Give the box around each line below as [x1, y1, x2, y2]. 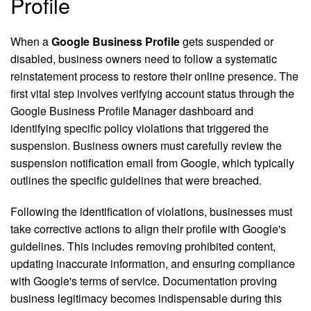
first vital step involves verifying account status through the [10, 85, 294, 102]
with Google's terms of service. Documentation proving [10, 273, 277, 289]
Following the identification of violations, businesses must [10, 203, 292, 220]
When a [10, 33, 51, 50]
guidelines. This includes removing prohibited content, [10, 238, 276, 255]
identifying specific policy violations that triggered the [10, 120, 269, 137]
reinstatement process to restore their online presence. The [10, 68, 299, 85]
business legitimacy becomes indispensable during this [10, 290, 282, 307]
